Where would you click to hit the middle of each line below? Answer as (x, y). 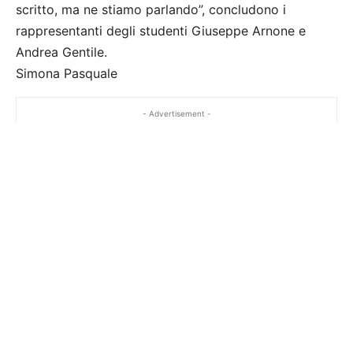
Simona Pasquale (67, 74)
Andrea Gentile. (61, 52)
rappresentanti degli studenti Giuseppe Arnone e (161, 31)
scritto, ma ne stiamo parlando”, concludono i (151, 10)
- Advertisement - (176, 114)
